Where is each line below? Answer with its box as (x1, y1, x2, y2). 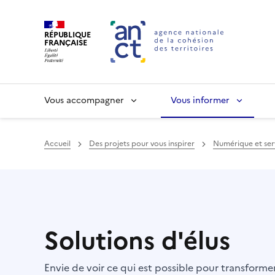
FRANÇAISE (44, 36, 87, 48)
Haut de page (57, 169, 124, 184)
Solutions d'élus (44, 222, 230, 259)
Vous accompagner (44, 94, 124, 107)
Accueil (44, 138, 71, 149)
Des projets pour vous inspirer (89, 138, 195, 149)
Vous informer (171, 94, 230, 107)
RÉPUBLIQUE (44, 28, 91, 41)
